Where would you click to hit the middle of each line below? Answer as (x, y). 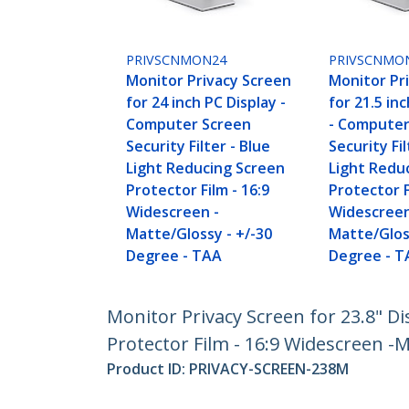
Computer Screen (189, 125)
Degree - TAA (174, 256)
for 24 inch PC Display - (206, 103)
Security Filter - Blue (199, 147)
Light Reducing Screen (206, 168)
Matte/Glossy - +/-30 (199, 234)
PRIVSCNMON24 (177, 60)
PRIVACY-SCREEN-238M (269, 369)
